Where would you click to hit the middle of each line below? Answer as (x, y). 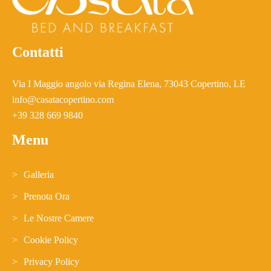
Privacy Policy (51, 262)
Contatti (38, 52)
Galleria (39, 175)
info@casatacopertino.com (63, 100)
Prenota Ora (47, 197)
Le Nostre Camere (59, 218)
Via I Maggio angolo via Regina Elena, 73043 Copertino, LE (129, 84)
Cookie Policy (51, 240)
